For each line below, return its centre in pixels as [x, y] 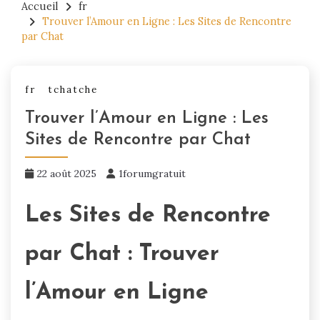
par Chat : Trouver [122, 255]
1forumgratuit [152, 173]
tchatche [73, 90]
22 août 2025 [67, 173]
